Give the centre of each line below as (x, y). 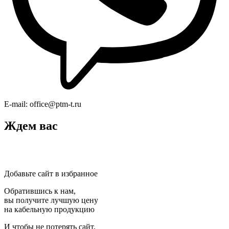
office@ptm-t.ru (54, 104)
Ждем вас (31, 125)
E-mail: (16, 104)
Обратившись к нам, (40, 191)
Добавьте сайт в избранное (51, 174)
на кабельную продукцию (49, 210)
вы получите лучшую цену (51, 200)
